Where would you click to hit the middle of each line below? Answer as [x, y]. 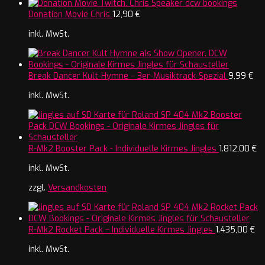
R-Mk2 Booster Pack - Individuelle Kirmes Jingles [122, 149]
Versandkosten [77, 188]
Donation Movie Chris [69, 15]
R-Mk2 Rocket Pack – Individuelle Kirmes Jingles [121, 230]
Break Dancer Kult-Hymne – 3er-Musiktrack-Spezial [127, 76]
